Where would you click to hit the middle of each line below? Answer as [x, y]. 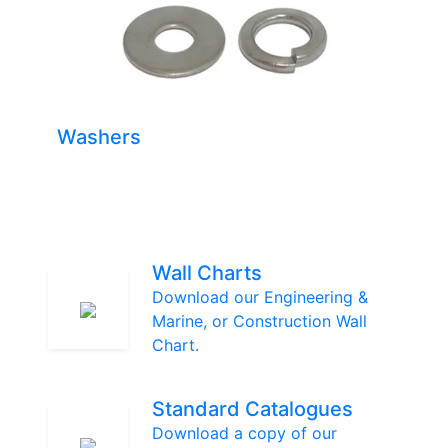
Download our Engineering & [260, 296]
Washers [98, 136]
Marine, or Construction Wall [259, 320]
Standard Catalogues [252, 408]
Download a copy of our [244, 432]
